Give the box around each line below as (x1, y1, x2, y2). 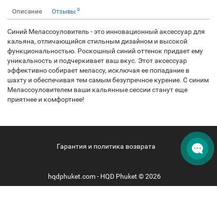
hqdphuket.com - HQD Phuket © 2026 (47, 172, 162, 180)
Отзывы (52, 8, 77, 15)
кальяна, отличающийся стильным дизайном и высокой (7, 37, 187, 45)
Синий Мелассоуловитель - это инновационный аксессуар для (7, 28, 205, 35)
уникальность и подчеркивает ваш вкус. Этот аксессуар (7, 57, 187, 64)
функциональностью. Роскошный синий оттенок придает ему (7, 47, 203, 55)
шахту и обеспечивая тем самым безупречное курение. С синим (7, 76, 209, 84)
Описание (12, 8, 42, 15)
